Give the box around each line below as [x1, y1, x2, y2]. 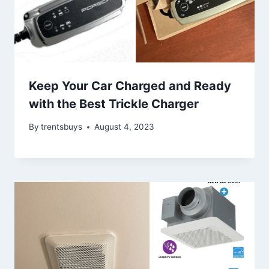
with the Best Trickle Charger [29, 96, 199, 111]
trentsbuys [41, 122, 83, 132]
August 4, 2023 [94, 122, 155, 132]
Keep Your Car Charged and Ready [29, 78, 231, 93]
